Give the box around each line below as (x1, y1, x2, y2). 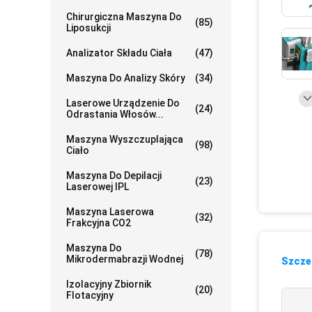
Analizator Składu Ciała (66, 47, 172, 58)
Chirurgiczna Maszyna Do (66, 11, 182, 22)
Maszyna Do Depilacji (66, 170, 162, 181)
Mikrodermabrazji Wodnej (66, 253, 183, 265)
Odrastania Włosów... (66, 109, 164, 120)
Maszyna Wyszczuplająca (66, 134, 183, 145)
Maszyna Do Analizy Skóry (66, 72, 185, 84)
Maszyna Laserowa (66, 206, 154, 217)
